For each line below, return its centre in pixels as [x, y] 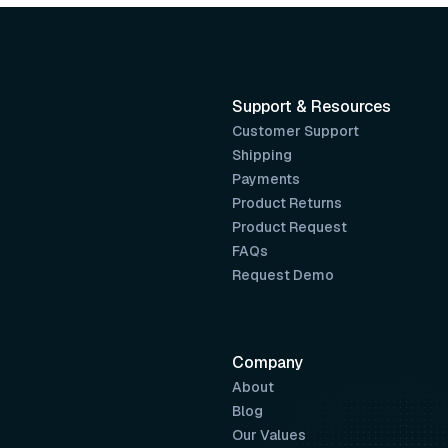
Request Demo [283, 275]
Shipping [262, 155]
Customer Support [295, 131]
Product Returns [287, 203]
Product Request [289, 227]
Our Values [269, 435]
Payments [266, 179]
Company [267, 362]
